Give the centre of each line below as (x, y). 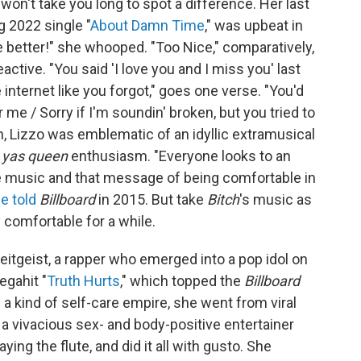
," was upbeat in (254, 25)
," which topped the (182, 280)
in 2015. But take (151, 199)
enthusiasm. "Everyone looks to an (179, 156)
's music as (276, 199)
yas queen (35, 156)
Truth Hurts (83, 280)
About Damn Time (147, 25)
